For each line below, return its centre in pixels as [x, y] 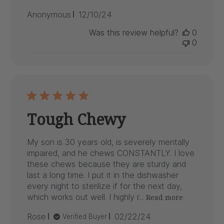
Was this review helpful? [133, 32]
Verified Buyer [85, 216]
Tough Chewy [76, 119]
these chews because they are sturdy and [107, 164]
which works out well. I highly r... [85, 197]
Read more [165, 197]
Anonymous [49, 14]
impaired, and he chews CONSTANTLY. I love [111, 153]
